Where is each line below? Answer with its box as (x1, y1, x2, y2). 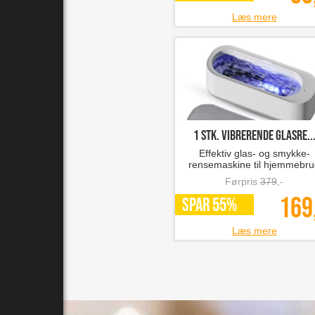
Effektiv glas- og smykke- (198, 148, 310, 159)
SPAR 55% (182, 195, 237, 217)
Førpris (225, 176, 260, 187)
